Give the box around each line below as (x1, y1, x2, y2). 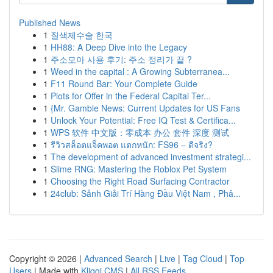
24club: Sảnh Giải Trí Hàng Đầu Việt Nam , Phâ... (51, 187, 241, 199)
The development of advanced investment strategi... (51, 151, 251, 163)
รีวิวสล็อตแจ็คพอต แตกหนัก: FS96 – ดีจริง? (51, 138, 213, 151)
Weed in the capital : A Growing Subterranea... (51, 65, 230, 77)
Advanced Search (84, 252, 152, 264)
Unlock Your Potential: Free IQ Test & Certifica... (51, 114, 236, 126)
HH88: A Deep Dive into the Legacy (51, 41, 187, 53)
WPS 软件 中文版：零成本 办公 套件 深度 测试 (51, 126, 229, 138)
